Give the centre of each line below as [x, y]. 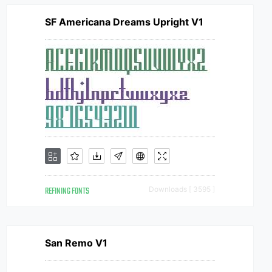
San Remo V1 [76, 243]
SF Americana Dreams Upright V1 [124, 22]
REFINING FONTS [67, 192]
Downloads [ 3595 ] [182, 189]
